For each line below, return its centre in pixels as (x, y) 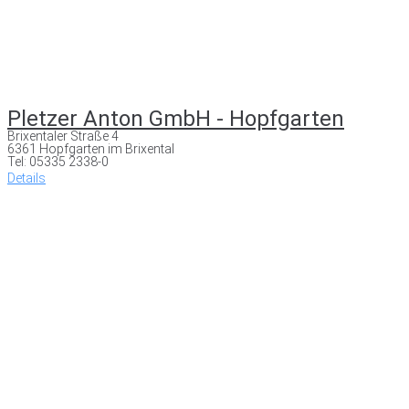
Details (26, 178)
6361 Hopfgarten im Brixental (91, 148)
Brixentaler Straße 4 (63, 136)
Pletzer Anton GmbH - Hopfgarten (176, 118)
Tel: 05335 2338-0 (58, 161)
